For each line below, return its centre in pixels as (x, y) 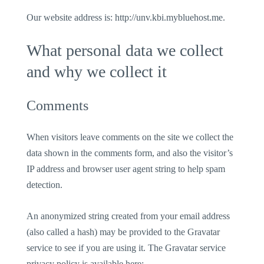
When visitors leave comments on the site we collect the (130, 137)
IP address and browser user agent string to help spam (126, 169)
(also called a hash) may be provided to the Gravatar (123, 232)
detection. (45, 185)
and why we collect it (97, 72)
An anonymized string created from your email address (128, 216)
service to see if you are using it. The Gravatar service (126, 248)
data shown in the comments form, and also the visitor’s (130, 153)
